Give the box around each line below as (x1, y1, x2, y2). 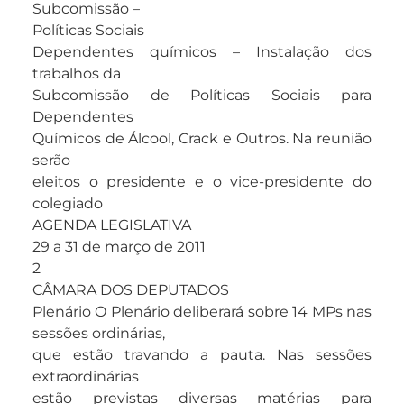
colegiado (32, 195, 103, 213)
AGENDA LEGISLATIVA (32, 216, 191, 234)
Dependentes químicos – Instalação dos (32, 43, 372, 61)
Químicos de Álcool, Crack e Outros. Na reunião (32, 130, 372, 148)
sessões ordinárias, (32, 325, 165, 343)
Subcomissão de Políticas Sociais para (32, 87, 372, 105)
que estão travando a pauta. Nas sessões (32, 346, 372, 364)
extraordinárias (32, 368, 139, 386)
